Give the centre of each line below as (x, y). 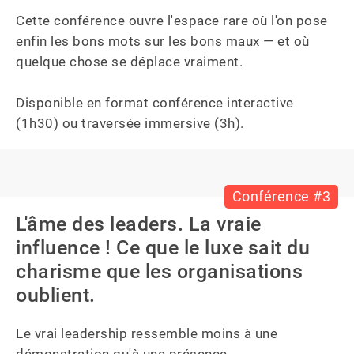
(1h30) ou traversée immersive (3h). (130, 123)
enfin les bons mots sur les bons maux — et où (164, 41)
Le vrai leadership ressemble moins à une (149, 333)
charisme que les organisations (159, 271)
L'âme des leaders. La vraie (139, 224)
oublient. (56, 295)
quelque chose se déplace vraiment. (129, 62)
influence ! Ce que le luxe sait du (163, 248)
